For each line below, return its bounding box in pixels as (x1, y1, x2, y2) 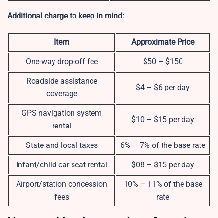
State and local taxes (25, 141, 98, 150)
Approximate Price (131, 37, 194, 47)
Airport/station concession (16, 180, 107, 189)
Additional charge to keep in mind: (7, 11, 124, 21)
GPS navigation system (21, 109, 102, 118)
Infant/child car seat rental (16, 160, 107, 170)
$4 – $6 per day (136, 83, 190, 92)
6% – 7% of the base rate (120, 141, 205, 150)
